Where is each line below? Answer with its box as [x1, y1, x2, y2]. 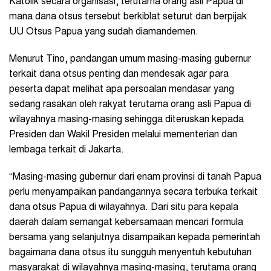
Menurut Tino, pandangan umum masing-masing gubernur [9, 54, 251, 64]
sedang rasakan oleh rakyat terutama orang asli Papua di [9, 99, 251, 109]
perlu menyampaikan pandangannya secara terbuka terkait [9, 187, 258, 197]
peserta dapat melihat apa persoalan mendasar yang [9, 84, 234, 94]
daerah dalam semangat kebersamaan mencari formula [9, 217, 243, 227]
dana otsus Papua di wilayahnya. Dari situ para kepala [9, 202, 238, 212]
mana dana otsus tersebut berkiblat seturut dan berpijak [9, 11, 247, 22]
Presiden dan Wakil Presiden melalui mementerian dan [9, 129, 237, 140]
